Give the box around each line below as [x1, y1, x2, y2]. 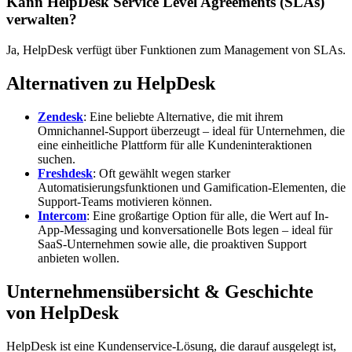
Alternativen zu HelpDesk [6, 73, 215, 93]
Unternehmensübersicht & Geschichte [6, 280, 313, 302]
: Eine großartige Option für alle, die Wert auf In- [86, 208, 328, 222]
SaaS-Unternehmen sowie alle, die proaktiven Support [38, 236, 306, 251]
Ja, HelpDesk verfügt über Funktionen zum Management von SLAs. [6, 43, 346, 57]
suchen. [38, 152, 75, 166]
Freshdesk [38, 166, 93, 180]
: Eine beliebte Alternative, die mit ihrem [83, 109, 283, 123]
